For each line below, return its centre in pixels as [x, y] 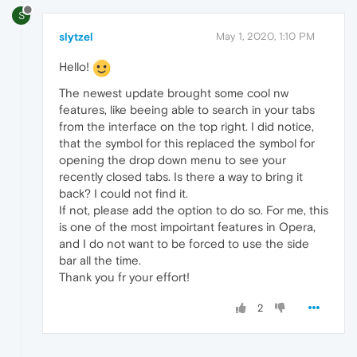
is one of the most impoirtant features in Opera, [187, 226]
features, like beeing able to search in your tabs [187, 109]
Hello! [76, 66]
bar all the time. [100, 260]
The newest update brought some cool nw [174, 92]
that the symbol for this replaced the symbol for [187, 143]
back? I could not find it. [124, 193]
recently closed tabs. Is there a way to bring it [181, 176]
